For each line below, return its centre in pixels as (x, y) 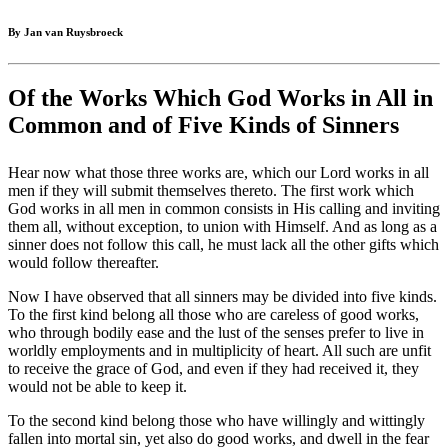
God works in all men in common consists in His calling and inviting (224, 209)
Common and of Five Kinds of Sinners (203, 125)
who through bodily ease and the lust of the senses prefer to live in (216, 333)
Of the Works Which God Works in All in (220, 98)
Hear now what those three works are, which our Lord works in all (218, 173)
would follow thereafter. (83, 263)
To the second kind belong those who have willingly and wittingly (216, 421)
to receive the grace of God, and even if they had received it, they (213, 369)
